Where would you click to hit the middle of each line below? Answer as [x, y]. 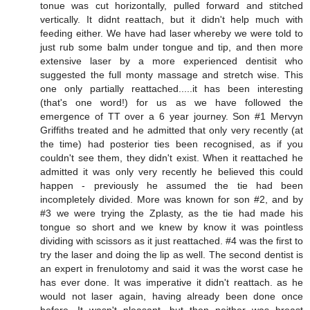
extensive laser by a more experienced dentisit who [172, 61]
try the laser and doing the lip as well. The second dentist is [172, 254]
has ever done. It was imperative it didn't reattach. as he [172, 282]
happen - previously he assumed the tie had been [172, 185]
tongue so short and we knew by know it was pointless [172, 227]
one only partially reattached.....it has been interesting [172, 88]
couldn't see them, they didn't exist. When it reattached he [172, 157]
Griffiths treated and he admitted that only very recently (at [172, 130]
